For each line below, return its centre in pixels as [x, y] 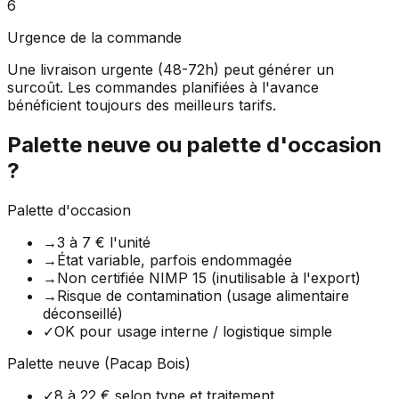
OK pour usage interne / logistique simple [193, 332]
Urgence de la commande [94, 38]
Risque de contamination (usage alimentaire [203, 296]
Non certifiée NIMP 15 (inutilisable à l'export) [209, 278]
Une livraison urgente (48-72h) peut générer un [171, 70]
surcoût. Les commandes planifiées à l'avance [163, 88]
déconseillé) [83, 314]
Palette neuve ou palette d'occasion [195, 145]
